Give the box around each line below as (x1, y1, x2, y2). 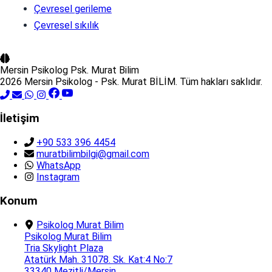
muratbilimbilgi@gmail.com (36, 148, 149, 160)
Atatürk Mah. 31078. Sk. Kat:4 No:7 (24, 253, 172, 265)
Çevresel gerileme (34, 2, 112, 15)
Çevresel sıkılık (34, 19, 99, 31)
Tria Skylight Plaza (24, 242, 103, 254)
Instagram (36, 171, 80, 183)
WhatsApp (36, 160, 81, 172)
